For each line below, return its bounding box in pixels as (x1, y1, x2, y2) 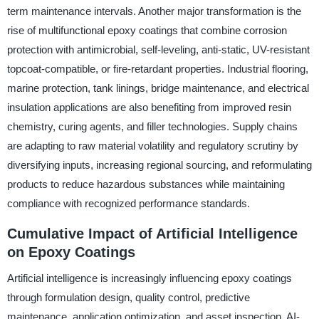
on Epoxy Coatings (6, 244, 135, 260)
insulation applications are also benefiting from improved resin (6, 101, 291, 113)
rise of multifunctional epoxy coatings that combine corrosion (6, 24, 287, 36)
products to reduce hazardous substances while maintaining (6, 178, 285, 190)
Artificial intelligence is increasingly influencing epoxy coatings (6, 271, 292, 284)
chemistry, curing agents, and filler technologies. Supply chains (6, 120, 298, 132)
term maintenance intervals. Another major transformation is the (6, 5, 301, 17)
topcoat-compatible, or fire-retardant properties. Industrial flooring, (6, 63, 308, 75)
